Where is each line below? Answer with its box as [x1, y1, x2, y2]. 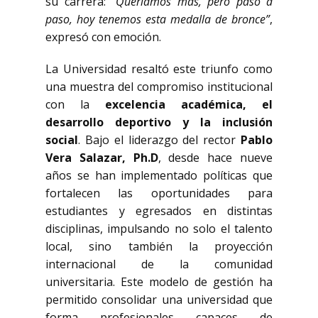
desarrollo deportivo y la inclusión [45, 114, 273, 130]
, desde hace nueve [158, 150, 273, 165]
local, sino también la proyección [45, 238, 273, 254]
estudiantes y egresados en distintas [45, 203, 273, 219]
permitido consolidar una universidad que [45, 292, 273, 307]
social [45, 132, 78, 148]
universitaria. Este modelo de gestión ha [45, 274, 273, 290]
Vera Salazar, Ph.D [45, 150, 158, 165]
